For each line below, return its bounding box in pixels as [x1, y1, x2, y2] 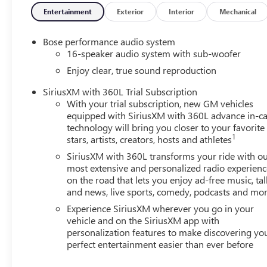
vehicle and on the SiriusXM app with [67, 213, 220, 226]
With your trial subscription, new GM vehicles [67, 97, 254, 110]
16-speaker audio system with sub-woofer [67, 46, 241, 60]
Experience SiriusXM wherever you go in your [67, 201, 254, 215]
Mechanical [219, 6, 257, 16]
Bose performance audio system [43, 35, 176, 48]
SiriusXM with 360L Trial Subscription [43, 85, 198, 98]
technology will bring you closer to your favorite [67, 120, 265, 133]
